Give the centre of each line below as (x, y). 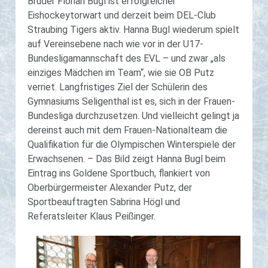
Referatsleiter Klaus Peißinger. (92, 216)
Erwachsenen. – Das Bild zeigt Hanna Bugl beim (127, 159)
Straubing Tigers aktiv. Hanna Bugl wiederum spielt (133, 30)
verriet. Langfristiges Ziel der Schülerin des (118, 87)
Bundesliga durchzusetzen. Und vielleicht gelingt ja (133, 116)
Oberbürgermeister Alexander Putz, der (110, 188)
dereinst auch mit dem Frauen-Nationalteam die (127, 130)
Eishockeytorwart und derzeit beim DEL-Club (122, 15)
